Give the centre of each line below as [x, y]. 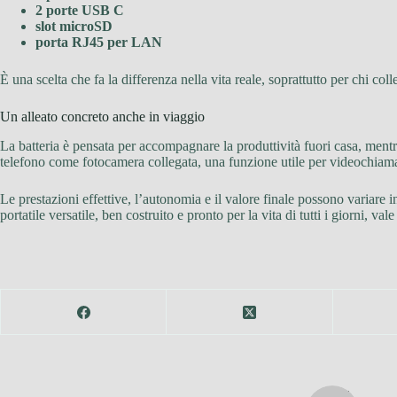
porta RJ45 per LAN [99, 43]
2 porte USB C [80, 11]
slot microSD [74, 27]
